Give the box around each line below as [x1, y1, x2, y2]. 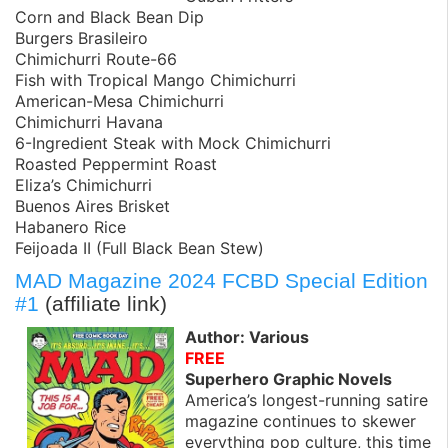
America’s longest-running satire [185, 389, 428, 410]
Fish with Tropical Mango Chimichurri [15, 70, 296, 91]
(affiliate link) [39, 292, 167, 316]
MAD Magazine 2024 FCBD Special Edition [15, 269, 428, 293]
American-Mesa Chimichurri [15, 91, 224, 112]
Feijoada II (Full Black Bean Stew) [15, 238, 264, 259]
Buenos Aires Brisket [15, 196, 170, 217]
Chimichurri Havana [15, 112, 163, 133]
